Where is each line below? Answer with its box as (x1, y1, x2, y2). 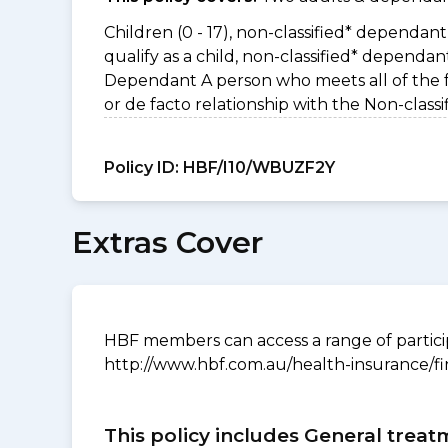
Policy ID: (104, 158, 179, 177)
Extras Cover (72, 224, 263, 261)
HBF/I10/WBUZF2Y (179, 158, 335, 177)
